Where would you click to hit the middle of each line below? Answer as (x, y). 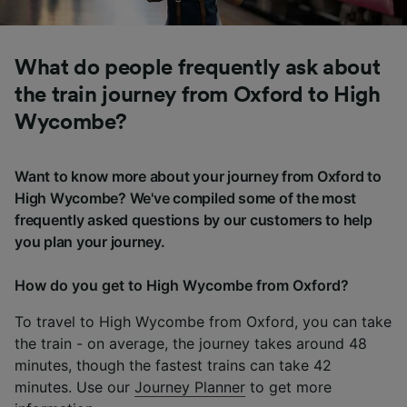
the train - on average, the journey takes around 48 (191, 343)
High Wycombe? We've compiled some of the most (186, 198)
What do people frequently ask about (198, 68)
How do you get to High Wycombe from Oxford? (182, 285)
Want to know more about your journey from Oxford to (198, 176)
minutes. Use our (74, 387)
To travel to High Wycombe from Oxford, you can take (203, 321)
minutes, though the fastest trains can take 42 (173, 365)
